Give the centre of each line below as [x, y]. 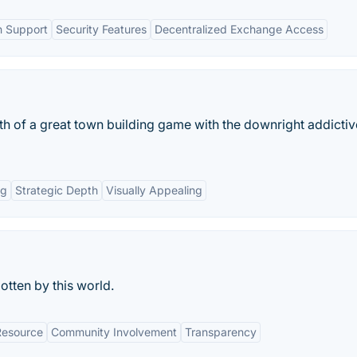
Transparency [221, 332]
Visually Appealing [154, 190]
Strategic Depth [57, 190]
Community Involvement [114, 332]
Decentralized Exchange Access [239, 29]
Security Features [101, 29]
